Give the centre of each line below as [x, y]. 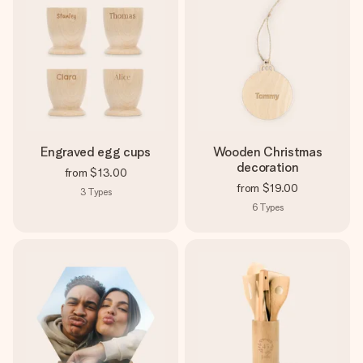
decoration [267, 167]
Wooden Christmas [267, 152]
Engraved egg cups [96, 152]
